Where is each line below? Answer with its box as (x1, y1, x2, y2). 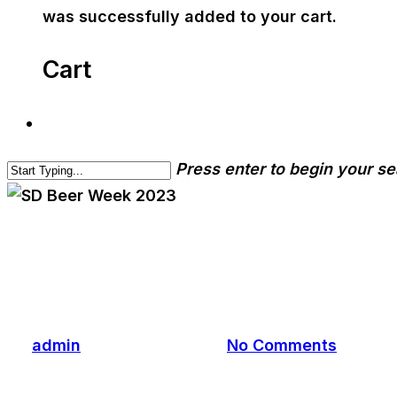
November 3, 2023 (81, 336, 227, 355)
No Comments (227, 336, 337, 355)
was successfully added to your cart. (43, 7, 337, 26)
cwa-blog (7, 213, 82, 232)
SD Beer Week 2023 (7, 264, 315, 304)
